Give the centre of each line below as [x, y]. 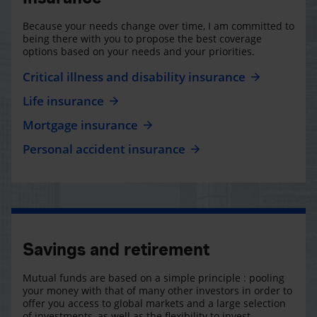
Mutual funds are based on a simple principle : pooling [154, 277]
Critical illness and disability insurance [134, 76]
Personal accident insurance [104, 149]
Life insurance [63, 100]
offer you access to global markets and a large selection [154, 303]
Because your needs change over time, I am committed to [158, 25]
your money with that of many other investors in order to [157, 290]
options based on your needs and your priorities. [139, 51]
